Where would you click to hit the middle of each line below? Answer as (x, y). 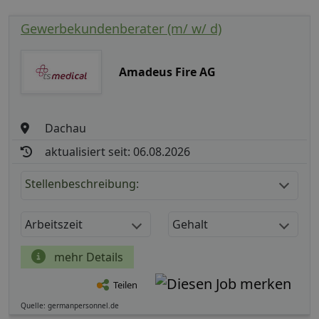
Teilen (125, 285)
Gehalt (190, 224)
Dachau (66, 128)
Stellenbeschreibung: (82, 183)
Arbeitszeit (54, 224)
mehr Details (87, 257)
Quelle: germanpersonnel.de (70, 305)
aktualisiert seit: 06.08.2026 (118, 151)
